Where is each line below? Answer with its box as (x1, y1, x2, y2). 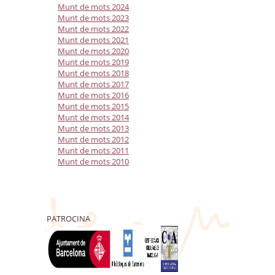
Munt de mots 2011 (58, 145, 129, 157)
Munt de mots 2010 (58, 156, 129, 168)
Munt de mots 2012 (58, 134, 129, 145)
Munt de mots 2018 (58, 68, 129, 79)
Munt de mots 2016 (58, 90, 129, 101)
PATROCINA (47, 213, 90, 225)
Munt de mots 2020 (58, 45, 129, 57)
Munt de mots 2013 (58, 123, 129, 134)
